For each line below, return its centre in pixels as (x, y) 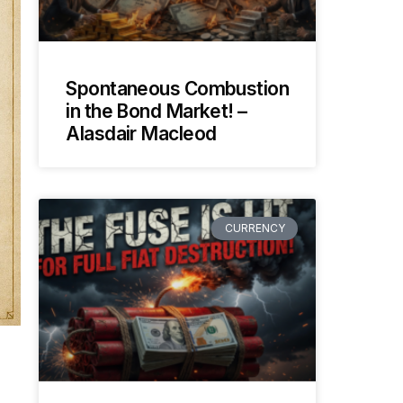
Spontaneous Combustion (177, 88)
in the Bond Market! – (157, 111)
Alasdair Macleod (141, 133)
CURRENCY (255, 228)
